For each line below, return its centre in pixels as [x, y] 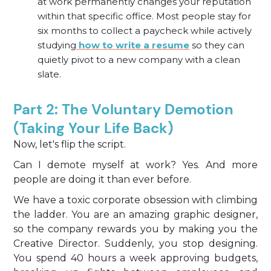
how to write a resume [134, 45]
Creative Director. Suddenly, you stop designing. [135, 243]
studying [57, 45]
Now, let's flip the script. [70, 144]
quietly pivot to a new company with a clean [139, 60]
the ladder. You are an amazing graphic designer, [135, 214]
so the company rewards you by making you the [135, 229]
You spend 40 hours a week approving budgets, [135, 258]
